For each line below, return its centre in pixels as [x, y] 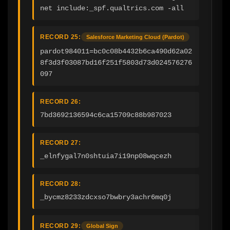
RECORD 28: [60, 184]
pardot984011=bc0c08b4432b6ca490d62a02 [116, 51]
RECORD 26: [60, 101]
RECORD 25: [60, 37]
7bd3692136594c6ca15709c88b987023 [106, 115]
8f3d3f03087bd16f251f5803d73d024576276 [116, 62]
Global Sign [102, 226]
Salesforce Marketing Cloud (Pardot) [135, 37]
